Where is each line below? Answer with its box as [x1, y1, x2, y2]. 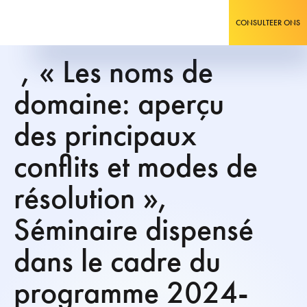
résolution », [14, 177, 169, 218]
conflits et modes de [14, 146, 258, 186]
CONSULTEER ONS [236, 17, 300, 28]
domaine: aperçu [14, 83, 224, 123]
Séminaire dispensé [14, 209, 254, 249]
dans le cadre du [14, 241, 221, 281]
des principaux [14, 114, 197, 155]
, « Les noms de [14, 51, 213, 92]
